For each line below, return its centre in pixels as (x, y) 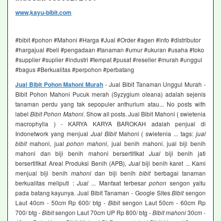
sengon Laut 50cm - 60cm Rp (163, 203)
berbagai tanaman (178, 173)
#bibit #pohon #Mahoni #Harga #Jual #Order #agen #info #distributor (108, 40)
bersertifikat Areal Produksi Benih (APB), (72, 163)
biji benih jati (183, 153)
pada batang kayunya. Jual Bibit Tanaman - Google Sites (94, 193)
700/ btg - (29, 213)
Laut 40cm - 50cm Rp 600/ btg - (62, 203)
